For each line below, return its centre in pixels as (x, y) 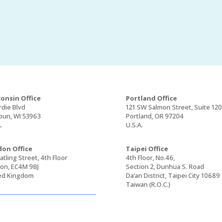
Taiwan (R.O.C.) (148, 184)
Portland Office (151, 98)
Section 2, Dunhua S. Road (165, 166)
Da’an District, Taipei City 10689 (173, 175)
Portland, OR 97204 (155, 116)
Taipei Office (147, 148)
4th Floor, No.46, (150, 157)
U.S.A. (134, 125)
